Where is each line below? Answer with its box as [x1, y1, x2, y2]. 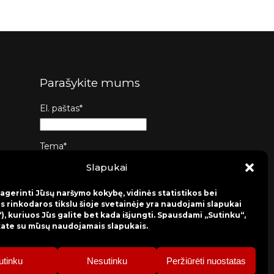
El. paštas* [39, 103, 83, 114]
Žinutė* [39, 179, 70, 190]
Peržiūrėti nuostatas [166, 255, 246, 266]
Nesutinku [86, 255, 127, 266]
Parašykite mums [39, 76, 140, 90]
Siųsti [65, 239, 87, 248]
